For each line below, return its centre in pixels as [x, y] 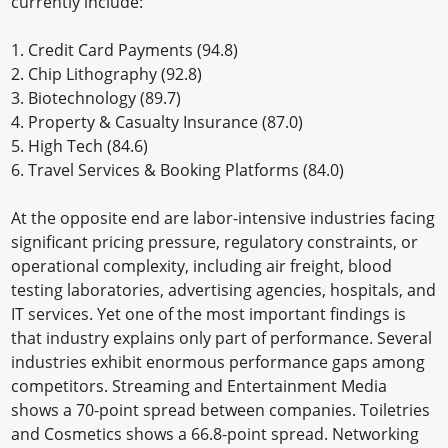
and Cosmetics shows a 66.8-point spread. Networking [215, 433]
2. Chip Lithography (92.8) [107, 73]
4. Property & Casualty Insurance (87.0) [157, 121]
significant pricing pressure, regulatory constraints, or [215, 241]
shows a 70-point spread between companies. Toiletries [221, 409]
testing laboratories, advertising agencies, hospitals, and [224, 289]
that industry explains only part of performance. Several [222, 337]
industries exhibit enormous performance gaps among [218, 361]
